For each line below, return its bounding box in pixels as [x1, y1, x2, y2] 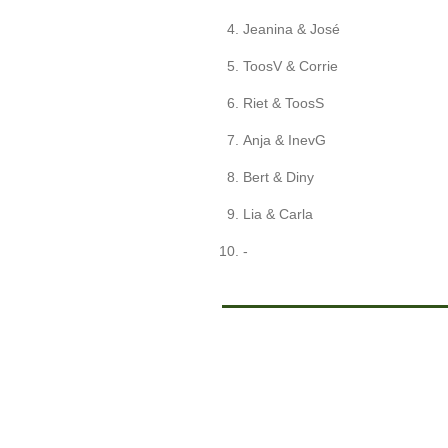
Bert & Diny [243, 168, 314, 185]
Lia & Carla [243, 205, 313, 222]
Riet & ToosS [243, 94, 324, 111]
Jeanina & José [243, 20, 340, 37]
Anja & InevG [243, 131, 326, 148]
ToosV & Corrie [243, 57, 338, 74]
